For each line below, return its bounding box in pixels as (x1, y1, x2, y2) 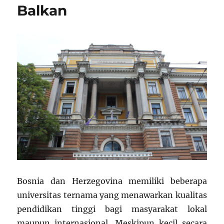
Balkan (17, 2, 67, 19)
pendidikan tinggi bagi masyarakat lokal (17, 203, 207, 214)
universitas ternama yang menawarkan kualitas (17, 189, 207, 200)
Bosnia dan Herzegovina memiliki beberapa (17, 175, 207, 186)
